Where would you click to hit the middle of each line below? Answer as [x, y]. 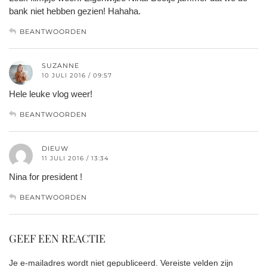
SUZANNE [60, 65]
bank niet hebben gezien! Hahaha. [75, 11]
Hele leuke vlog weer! [51, 94]
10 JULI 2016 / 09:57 [77, 75]
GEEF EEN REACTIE [57, 238]
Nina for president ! [46, 176]
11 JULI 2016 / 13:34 [75, 158]
